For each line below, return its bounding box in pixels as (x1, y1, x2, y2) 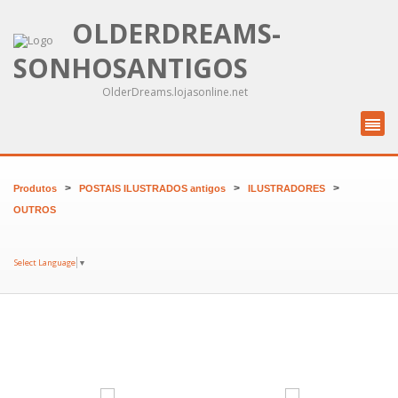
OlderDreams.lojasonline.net (102, 84, 248, 99)
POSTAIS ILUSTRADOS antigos (79, 183, 226, 194)
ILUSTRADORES (248, 183, 325, 194)
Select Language (14, 256, 76, 268)
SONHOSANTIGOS (13, 50, 248, 86)
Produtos (13, 183, 57, 194)
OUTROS (13, 204, 56, 215)
